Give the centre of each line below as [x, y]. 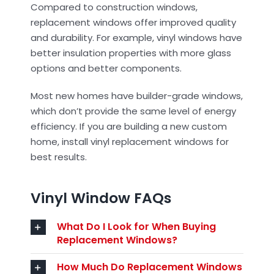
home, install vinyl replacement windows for [129, 142]
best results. [60, 157]
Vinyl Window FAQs [101, 198]
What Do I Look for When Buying [136, 227]
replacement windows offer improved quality [133, 23]
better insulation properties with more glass [131, 53]
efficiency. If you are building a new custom [128, 127]
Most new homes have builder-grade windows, [136, 96]
